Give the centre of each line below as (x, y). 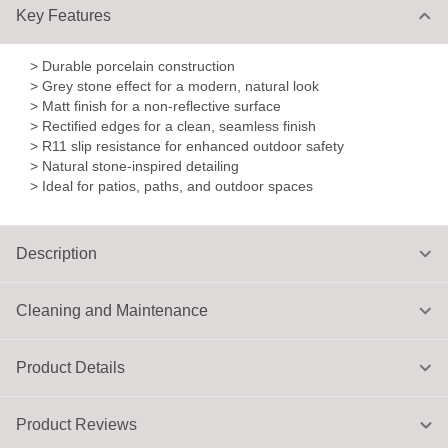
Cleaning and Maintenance (112, 310)
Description (56, 253)
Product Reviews (76, 424)
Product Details (70, 367)
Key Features (63, 15)
